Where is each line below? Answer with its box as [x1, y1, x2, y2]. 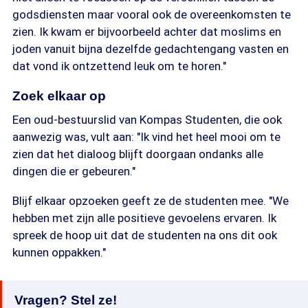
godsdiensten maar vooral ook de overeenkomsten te [12, 8, 291, 21]
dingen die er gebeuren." [12, 164, 135, 178]
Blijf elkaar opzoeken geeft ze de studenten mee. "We [12, 194, 289, 208]
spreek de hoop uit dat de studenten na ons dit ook [12, 228, 277, 242]
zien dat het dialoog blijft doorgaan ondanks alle [12, 147, 263, 161]
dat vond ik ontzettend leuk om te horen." [12, 59, 226, 73]
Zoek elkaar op [12, 89, 106, 103]
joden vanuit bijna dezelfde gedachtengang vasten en [12, 42, 289, 56]
